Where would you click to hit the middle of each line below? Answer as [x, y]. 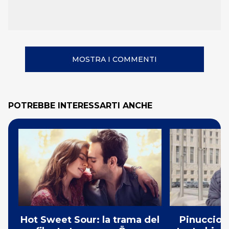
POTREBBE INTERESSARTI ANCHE [80, 106]
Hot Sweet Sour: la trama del [90, 220]
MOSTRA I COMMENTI [114, 59]
